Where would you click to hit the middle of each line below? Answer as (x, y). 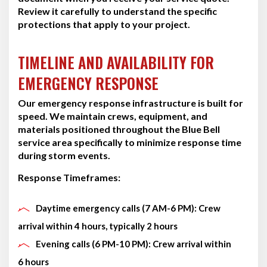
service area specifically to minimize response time (130, 142)
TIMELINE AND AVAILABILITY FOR (116, 62)
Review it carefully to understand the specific (117, 11)
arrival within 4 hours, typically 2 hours (98, 226)
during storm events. (64, 155)
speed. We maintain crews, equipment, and (113, 116)
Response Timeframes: (69, 177)
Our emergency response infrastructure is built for (131, 103)
